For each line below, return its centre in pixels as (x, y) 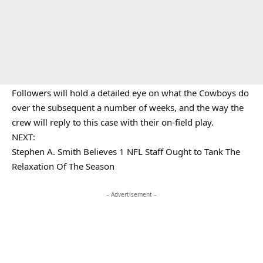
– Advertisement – (131, 194)
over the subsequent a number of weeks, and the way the (128, 107)
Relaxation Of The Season (63, 166)
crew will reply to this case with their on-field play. (113, 122)
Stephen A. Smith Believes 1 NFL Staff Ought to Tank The (126, 151)
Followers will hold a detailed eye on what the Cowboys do (130, 93)
